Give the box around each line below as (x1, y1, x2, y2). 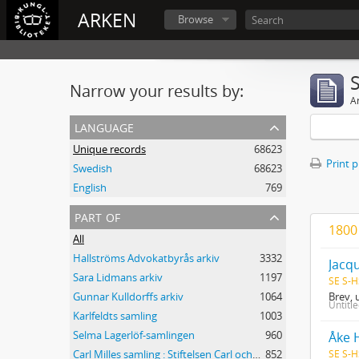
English (73, 180, 107, 195)
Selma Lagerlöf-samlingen (73, 328, 195, 342)
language (75, 115, 134, 137)
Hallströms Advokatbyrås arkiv (73, 251, 220, 265)
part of (75, 205, 120, 227)
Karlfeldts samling (73, 309, 157, 323)
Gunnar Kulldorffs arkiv (73, 289, 184, 304)
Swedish (73, 161, 112, 175)
